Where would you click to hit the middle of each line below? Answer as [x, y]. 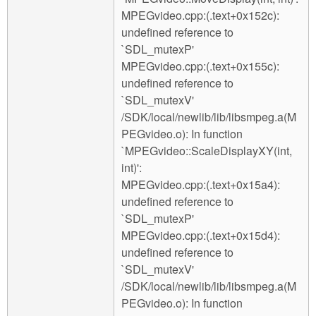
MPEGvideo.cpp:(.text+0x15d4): [201, 236]
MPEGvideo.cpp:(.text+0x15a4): [201, 185]
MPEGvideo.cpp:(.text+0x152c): [200, 16]
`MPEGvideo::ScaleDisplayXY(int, [207, 151]
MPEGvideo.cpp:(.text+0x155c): [200, 66]
